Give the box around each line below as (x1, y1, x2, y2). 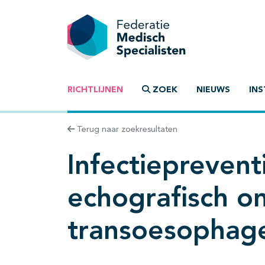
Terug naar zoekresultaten (75, 125, 177, 134)
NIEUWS (196, 86, 230, 95)
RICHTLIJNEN (67, 86, 123, 95)
